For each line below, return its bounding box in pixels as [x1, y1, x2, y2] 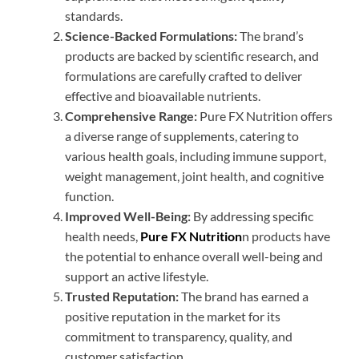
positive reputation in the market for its [65, 309, 280, 324]
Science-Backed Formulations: [65, 28, 237, 43]
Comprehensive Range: [65, 108, 197, 123]
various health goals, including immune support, [65, 148, 326, 163]
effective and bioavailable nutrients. [65, 88, 260, 103]
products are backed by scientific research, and [65, 48, 319, 63]
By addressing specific [191, 208, 313, 224]
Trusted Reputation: [65, 288, 179, 304]
